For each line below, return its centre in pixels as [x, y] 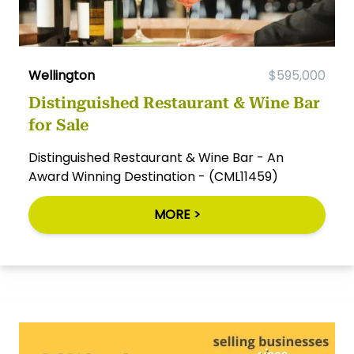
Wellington [62, 76]
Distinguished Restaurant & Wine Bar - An [156, 158]
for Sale [58, 125]
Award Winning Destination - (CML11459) [153, 177]
